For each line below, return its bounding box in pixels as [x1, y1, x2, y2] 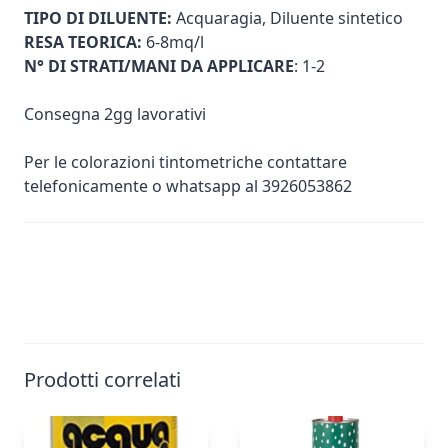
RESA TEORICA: [24, 31, 142, 53]
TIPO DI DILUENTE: [24, 7, 172, 29]
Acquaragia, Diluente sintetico [172, 7, 403, 29]
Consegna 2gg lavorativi [24, 103, 206, 125]
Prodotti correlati [24, 366, 181, 393]
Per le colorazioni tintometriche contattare [24, 151, 347, 173]
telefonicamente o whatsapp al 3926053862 [24, 175, 352, 197]
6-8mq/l [142, 31, 204, 53]
